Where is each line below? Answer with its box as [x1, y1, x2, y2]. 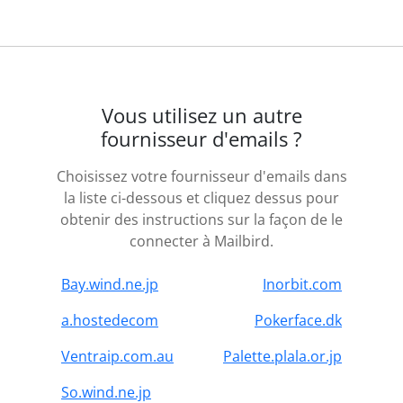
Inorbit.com [263, 273, 342, 294]
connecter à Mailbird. [130, 230, 273, 251]
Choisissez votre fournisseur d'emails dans [56, 166, 347, 186]
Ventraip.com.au [61, 345, 174, 366]
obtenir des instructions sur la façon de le [60, 209, 343, 229]
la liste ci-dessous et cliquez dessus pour [64, 187, 339, 208]
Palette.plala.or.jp [223, 345, 342, 366]
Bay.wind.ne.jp [61, 273, 158, 294]
